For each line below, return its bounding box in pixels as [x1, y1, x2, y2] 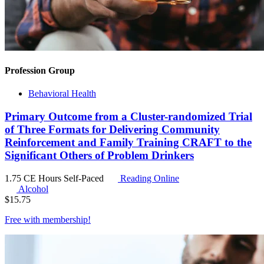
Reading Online [118, 173, 179, 183]
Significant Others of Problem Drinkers [5, 148, 194, 161]
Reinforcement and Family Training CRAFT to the [5, 136, 252, 148]
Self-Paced [64, 173, 106, 183]
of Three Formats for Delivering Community [5, 123, 220, 136]
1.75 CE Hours [5, 173, 64, 183]
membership [42, 214, 88, 225]
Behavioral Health [28, 88, 96, 99]
